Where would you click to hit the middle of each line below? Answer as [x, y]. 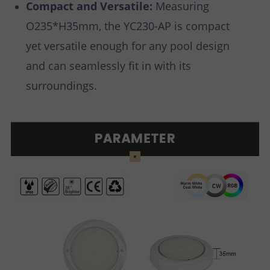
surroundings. [61, 86]
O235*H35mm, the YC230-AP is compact [128, 26]
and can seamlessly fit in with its [108, 66]
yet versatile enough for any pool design [128, 46]
